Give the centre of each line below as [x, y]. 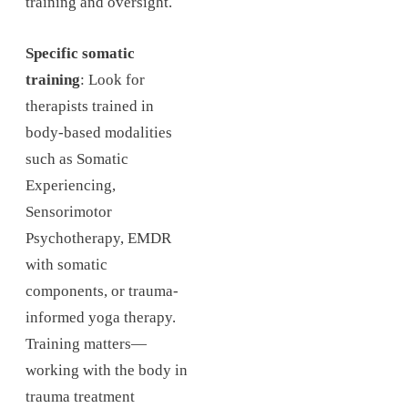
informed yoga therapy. [101, 318]
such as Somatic [77, 159]
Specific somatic [80, 54]
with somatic [66, 265]
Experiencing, [71, 186]
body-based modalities [99, 133]
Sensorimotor [69, 212]
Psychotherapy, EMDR [98, 239]
